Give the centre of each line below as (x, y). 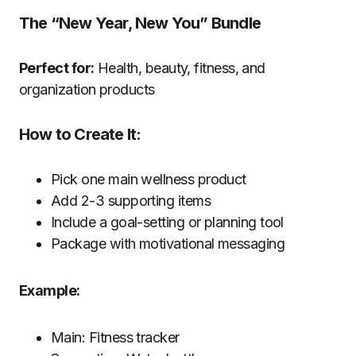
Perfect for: (57, 68)
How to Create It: (80, 134)
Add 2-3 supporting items (131, 201)
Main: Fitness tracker (115, 337)
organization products (87, 89)
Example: (50, 290)
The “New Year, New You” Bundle (140, 23)
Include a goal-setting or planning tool (167, 222)
